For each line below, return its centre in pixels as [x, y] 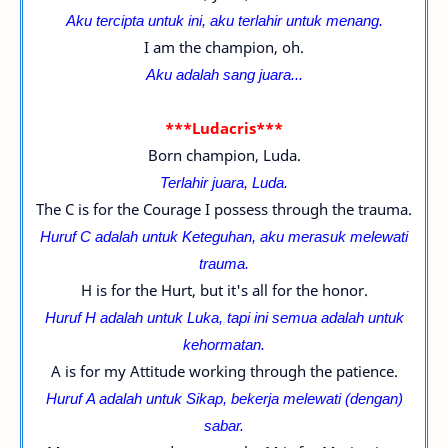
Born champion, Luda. [224, 155]
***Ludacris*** [224, 128]
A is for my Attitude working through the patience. [224, 371]
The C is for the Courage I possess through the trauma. [224, 209]
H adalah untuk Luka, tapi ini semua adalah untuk [244, 317]
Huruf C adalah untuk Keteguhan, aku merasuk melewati [224, 236]
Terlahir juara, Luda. [224, 182]
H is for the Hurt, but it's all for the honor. [224, 290]
